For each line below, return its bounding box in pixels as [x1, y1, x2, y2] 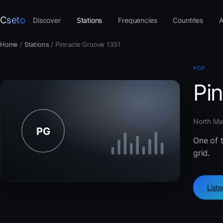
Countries [173, 15, 203, 24]
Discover [33, 15, 61, 24]
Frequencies [118, 15, 157, 24]
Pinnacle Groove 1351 [55, 40, 120, 48]
